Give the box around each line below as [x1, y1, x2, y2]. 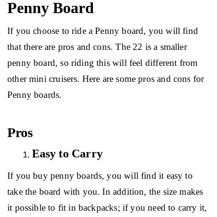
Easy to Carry [31, 147, 103, 160]
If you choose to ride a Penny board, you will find [7, 25, 201, 36]
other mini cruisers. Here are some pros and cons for [7, 73, 207, 84]
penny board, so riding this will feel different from [7, 57, 201, 68]
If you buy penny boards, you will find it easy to [7, 170, 195, 181]
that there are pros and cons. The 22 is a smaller [7, 41, 189, 52]
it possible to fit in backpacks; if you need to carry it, [7, 202, 210, 213]
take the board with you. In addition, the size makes [7, 186, 206, 197]
